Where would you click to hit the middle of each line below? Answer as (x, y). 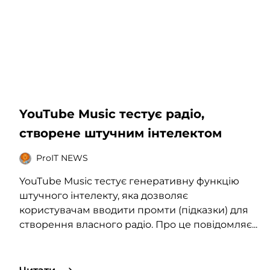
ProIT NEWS (62, 158)
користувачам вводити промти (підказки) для (134, 210)
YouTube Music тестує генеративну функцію (129, 181)
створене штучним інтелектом (121, 133)
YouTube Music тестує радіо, (112, 114)
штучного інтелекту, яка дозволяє (104, 195)
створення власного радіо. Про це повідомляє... (138, 224)
